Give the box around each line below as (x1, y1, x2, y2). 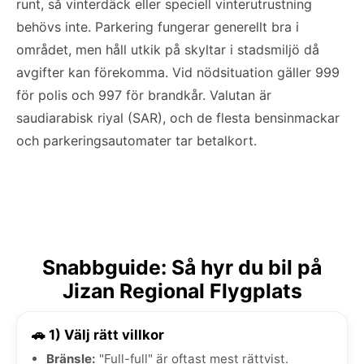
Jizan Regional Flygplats (62, 278, 302, 303)
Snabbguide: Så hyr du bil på (42, 254, 322, 279)
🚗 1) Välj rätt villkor (32, 326, 164, 343)
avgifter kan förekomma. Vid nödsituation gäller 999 (16, 63, 340, 80)
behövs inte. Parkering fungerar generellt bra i (16, 18, 299, 35)
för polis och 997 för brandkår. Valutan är (16, 86, 271, 103)
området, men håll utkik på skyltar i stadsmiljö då (16, 41, 319, 58)
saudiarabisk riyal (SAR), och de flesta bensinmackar (16, 109, 340, 126)
